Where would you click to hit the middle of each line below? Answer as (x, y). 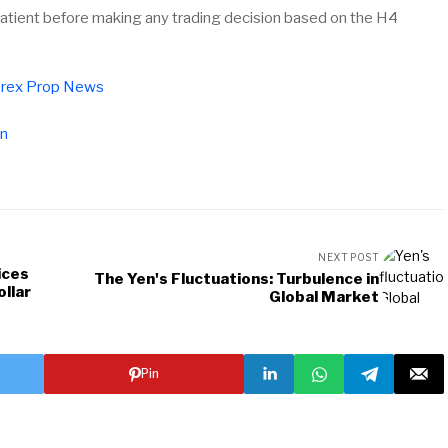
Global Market (324, 296)
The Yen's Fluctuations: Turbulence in (236, 278)
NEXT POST (348, 256)
